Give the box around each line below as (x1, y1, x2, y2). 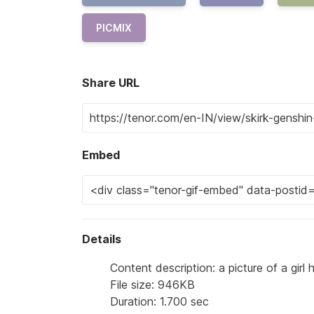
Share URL (82, 76, 139, 90)
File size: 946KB (110, 278, 195, 292)
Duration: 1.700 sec (110, 294, 209, 308)
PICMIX (96, 22, 132, 34)
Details (82, 232, 121, 246)
